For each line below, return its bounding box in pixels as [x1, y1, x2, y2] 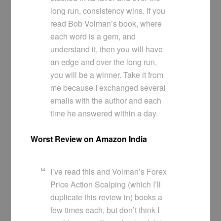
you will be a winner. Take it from [50, 69, 164, 81]
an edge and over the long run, [50, 56, 157, 68]
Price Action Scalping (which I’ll [50, 179, 161, 190]
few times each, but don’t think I [50, 204, 160, 216]
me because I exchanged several [50, 82, 166, 94]
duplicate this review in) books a [50, 191, 163, 203]
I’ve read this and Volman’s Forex [50, 166, 167, 178]
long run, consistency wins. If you [50, 5, 166, 17]
